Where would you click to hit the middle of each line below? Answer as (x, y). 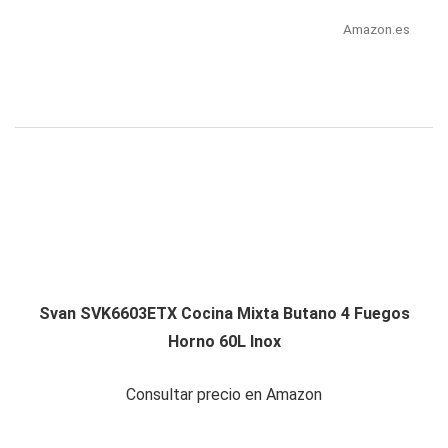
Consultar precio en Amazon (224, 395)
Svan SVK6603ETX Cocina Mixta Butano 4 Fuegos (224, 314)
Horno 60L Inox (224, 342)
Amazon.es (376, 29)
